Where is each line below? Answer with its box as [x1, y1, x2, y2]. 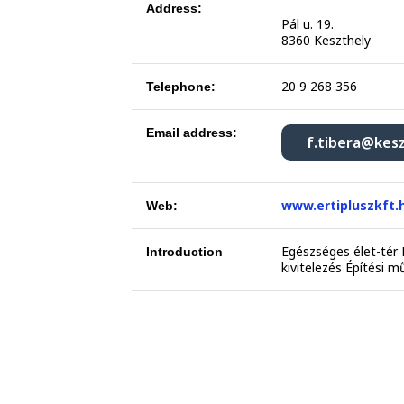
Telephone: [146, 79, 216, 94]
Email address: [146, 125, 237, 140]
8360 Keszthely [281, 32, 371, 49]
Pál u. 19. [281, 15, 334, 32]
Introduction [146, 244, 223, 259]
